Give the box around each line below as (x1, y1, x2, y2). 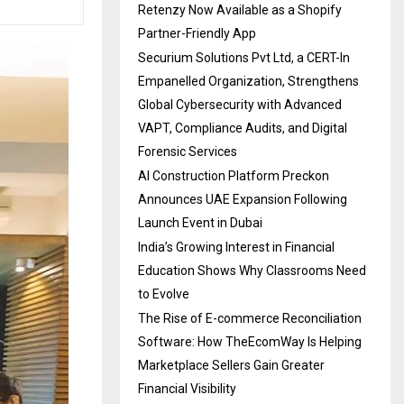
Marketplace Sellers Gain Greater (138, 357, 325, 372)
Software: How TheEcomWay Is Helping (138, 334, 362, 349)
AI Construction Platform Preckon (138, 168, 329, 183)
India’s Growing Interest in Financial (138, 239, 335, 254)
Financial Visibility (138, 381, 236, 396)
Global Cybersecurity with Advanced (138, 96, 342, 112)
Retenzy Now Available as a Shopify (138, 2, 342, 17)
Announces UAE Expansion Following (138, 191, 347, 207)
